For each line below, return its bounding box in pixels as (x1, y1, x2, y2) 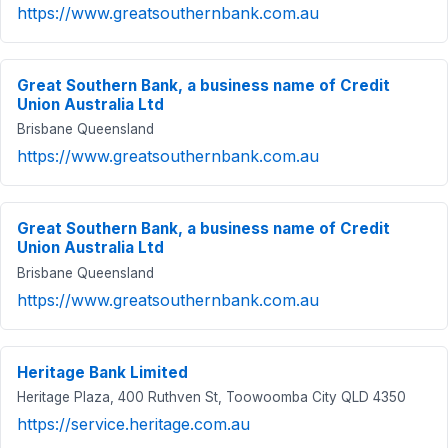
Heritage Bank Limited (17, 362, 188, 382)
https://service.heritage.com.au (17, 414, 250, 435)
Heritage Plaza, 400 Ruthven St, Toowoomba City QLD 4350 (17, 389, 406, 406)
